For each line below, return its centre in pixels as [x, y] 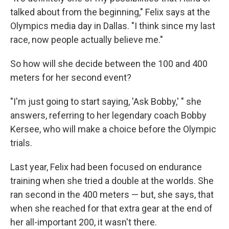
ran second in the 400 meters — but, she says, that [112, 195]
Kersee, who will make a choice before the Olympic [113, 129]
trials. [21, 143]
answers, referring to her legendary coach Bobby [108, 116]
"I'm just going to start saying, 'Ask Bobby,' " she [106, 102]
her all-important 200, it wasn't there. [84, 222]
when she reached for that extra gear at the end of [111, 209]
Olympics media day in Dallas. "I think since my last [113, 26]
